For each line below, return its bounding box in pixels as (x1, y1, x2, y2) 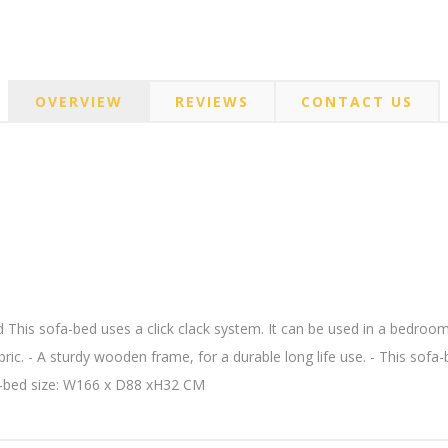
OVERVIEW (35, 92, 123, 111)
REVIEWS (175, 92, 249, 111)
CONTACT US (301, 92, 413, 111)
